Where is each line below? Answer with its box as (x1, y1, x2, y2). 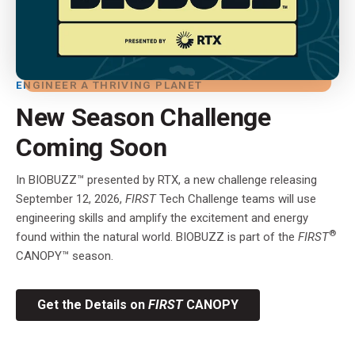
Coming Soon (16, 132, 167, 162)
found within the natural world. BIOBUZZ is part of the (16, 229, 298, 244)
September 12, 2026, (16, 191, 125, 206)
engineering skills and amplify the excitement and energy (16, 210, 308, 225)
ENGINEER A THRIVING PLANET (16, 78, 203, 91)
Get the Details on (37, 296, 148, 312)
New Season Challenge (16, 101, 271, 132)
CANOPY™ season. (16, 248, 120, 263)
